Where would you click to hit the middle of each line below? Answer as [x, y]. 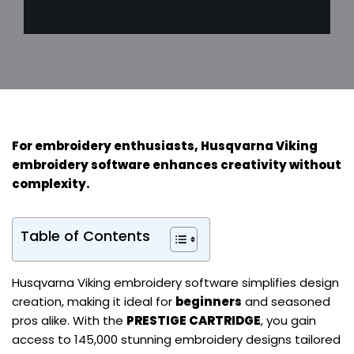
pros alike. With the [69, 321]
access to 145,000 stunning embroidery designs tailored [176, 340]
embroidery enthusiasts [115, 146]
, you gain [288, 321]
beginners [209, 302]
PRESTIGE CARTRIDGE [194, 321]
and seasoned [286, 302]
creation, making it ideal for [94, 302]
